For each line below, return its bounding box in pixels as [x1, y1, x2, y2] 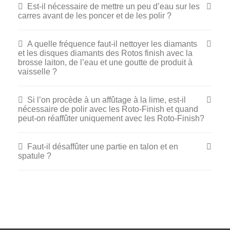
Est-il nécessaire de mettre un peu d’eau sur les [27, 2, 200, 11]
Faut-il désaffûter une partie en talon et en [27, 142, 178, 151]
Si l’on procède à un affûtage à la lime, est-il [27, 95, 186, 104]
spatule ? [18, 151, 51, 160]
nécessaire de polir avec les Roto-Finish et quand [18, 105, 198, 113]
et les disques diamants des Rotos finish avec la [18, 49, 193, 57]
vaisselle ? [18, 67, 57, 76]
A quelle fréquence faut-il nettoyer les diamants [27, 40, 197, 48]
